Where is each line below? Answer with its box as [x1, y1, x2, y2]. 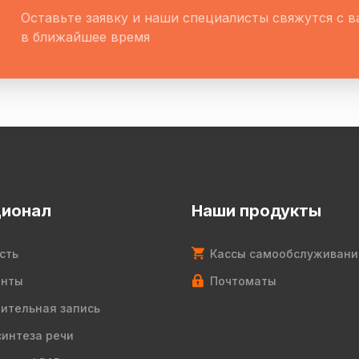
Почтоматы [210, 274, 276, 288]
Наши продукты [192, 201, 321, 220]
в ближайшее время [21, 29, 150, 45]
